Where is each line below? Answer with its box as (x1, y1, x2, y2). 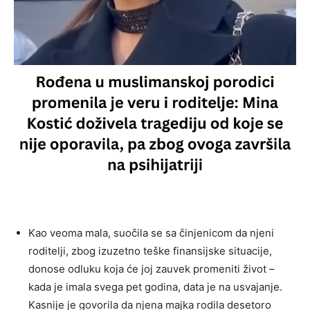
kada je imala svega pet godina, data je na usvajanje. (28, 280, 282, 293)
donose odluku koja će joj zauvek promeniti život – (28, 262, 275, 275)
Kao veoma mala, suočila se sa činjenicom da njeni (28, 226, 274, 239)
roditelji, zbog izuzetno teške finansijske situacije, (28, 244, 272, 257)
